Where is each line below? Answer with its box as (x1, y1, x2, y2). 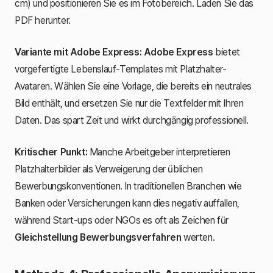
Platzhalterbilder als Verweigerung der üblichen (15, 163, 203, 175)
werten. (181, 231, 215, 243)
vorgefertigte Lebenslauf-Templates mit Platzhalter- (15, 63, 227, 75)
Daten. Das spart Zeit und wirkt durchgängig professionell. (15, 114, 249, 126)
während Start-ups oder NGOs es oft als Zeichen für (15, 214, 229, 226)
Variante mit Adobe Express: (15, 46, 142, 58)
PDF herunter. (15, 14, 71, 26)
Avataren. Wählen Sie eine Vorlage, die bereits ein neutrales (15, 80, 252, 92)
